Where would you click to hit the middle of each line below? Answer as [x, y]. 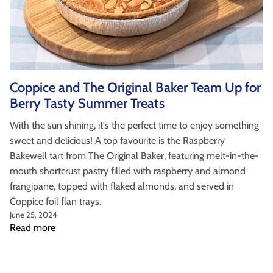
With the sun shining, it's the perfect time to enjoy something [134, 126]
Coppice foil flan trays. [55, 202]
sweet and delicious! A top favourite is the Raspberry [117, 141]
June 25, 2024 [34, 215]
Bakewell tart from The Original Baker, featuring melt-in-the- [134, 156]
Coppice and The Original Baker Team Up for [135, 88]
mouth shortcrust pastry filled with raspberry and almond [128, 171]
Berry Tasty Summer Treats [87, 104]
